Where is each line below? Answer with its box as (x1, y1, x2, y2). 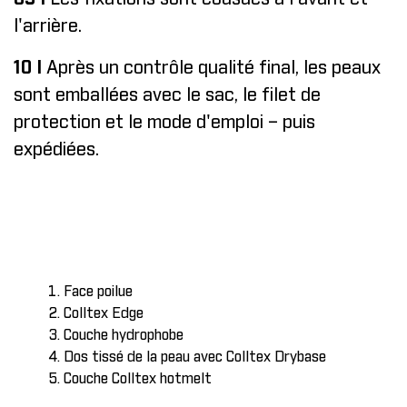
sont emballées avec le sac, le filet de (14, 86, 321, 104)
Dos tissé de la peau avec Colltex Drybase (64, 350, 326, 364)
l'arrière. (14, 17, 82, 35)
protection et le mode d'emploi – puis (14, 114, 315, 132)
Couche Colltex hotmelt (64, 372, 212, 386)
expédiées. (14, 141, 99, 159)
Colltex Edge (64, 306, 144, 321)
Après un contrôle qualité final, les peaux (42, 59, 381, 77)
